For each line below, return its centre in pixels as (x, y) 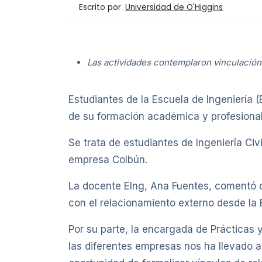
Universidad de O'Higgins (174, 8)
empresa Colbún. (108, 160)
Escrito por (101, 7)
